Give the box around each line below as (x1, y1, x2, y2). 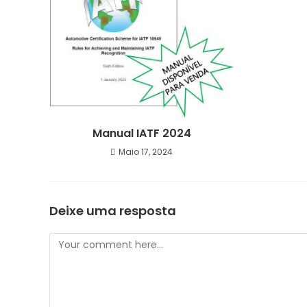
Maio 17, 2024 (119, 145, 173, 158)
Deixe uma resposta (49, 201, 176, 219)
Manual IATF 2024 (92, 125, 191, 141)
